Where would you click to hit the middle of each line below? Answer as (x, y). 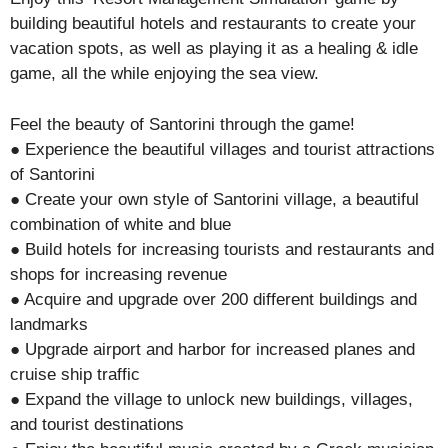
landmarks (49, 324)
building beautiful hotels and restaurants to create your (213, 23)
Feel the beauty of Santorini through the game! (182, 124)
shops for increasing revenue (118, 274)
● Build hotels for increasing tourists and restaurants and (222, 249)
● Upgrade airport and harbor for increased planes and (212, 349)
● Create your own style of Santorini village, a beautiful (214, 199)
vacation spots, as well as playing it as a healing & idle (214, 48)
